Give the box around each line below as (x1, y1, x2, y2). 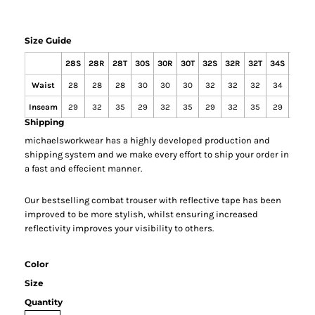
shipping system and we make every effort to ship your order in (25, 148, 290, 160)
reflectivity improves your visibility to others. (25, 222, 214, 233)
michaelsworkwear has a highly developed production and (25, 134, 271, 146)
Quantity (25, 296, 63, 307)
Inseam (29, 101, 58, 112)
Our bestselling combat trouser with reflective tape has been (25, 194, 282, 205)
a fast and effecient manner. (25, 162, 143, 174)
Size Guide (25, 34, 72, 46)
